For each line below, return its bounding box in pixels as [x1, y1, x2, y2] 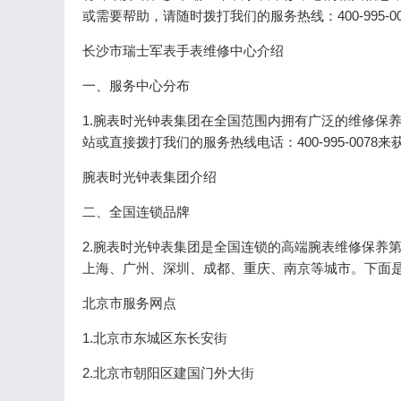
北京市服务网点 [82, 295, 176, 311]
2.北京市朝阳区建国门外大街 [82, 365, 254, 380]
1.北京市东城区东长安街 [82, 330, 227, 346]
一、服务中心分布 [82, 78, 190, 93]
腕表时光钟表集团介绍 [82, 169, 217, 184]
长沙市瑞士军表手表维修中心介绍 [82, 43, 284, 58]
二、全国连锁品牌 [82, 204, 190, 219]
